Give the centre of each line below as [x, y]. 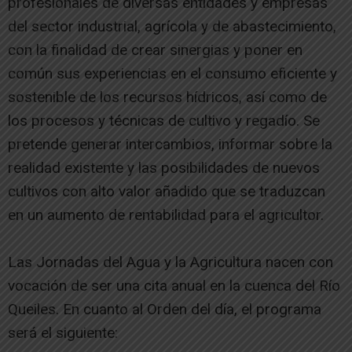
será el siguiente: [63, 332]
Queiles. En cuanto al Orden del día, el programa [165, 309]
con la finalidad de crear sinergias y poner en [155, 49]
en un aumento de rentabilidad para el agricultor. [166, 214]
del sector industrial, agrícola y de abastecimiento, [172, 26]
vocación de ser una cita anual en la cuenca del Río [174, 285]
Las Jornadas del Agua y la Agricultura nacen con [170, 262]
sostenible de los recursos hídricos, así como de [167, 97]
